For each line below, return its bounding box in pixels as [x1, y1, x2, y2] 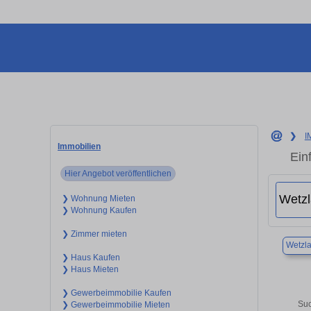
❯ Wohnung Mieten [61, 193, 135, 203]
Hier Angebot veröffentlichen [65, 168, 172, 178]
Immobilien [58, 141, 101, 151]
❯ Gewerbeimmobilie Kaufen [61, 287, 171, 298]
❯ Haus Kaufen [61, 252, 120, 262]
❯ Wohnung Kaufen [61, 205, 137, 215]
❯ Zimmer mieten [61, 228, 127, 239]
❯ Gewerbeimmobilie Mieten [61, 299, 170, 310]
